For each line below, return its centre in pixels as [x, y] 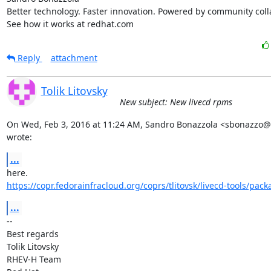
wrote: [19, 137]
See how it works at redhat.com [70, 24]
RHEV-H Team [34, 259]
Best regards [32, 233]
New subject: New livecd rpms [176, 102]
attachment [74, 57]
